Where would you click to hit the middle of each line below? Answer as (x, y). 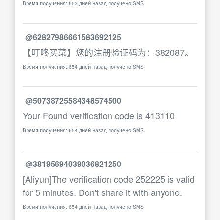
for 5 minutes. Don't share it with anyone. (102, 192)
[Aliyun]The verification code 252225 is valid (109, 179)
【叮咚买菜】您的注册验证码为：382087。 (108, 52)
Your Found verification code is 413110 (99, 115)
